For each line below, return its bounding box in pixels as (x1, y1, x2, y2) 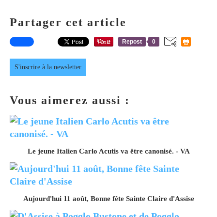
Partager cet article (10, 15, 126, 29)
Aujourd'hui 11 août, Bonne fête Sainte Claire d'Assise (23, 194, 194, 202)
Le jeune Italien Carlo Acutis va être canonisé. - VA (27, 147, 190, 155)
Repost (122, 38, 142, 45)
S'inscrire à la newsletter (15, 63, 81, 71)
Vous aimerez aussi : (10, 93, 130, 107)
